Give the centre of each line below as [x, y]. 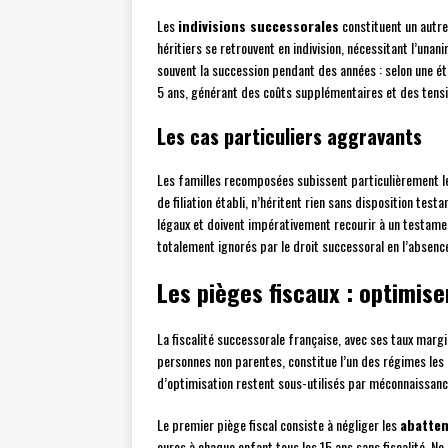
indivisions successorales [258, 26]
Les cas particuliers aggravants [289, 136]
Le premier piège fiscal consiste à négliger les [278, 425]
